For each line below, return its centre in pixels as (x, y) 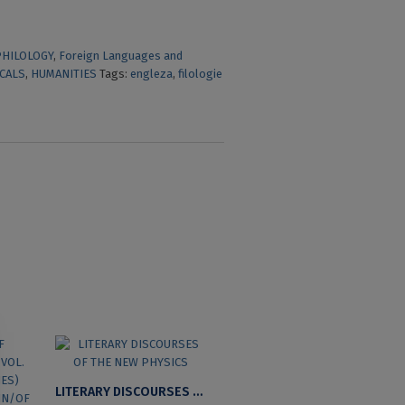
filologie (201, 74)
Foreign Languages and (121, 56)
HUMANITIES (64, 74)
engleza (152, 74)
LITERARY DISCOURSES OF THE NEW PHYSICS (197, 391)
